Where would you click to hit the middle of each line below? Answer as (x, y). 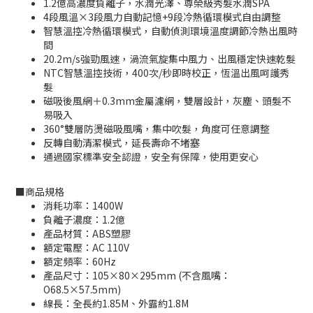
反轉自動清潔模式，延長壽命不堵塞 (122, 143)
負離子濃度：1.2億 (84, 220)
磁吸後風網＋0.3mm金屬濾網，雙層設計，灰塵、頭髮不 (167, 101)
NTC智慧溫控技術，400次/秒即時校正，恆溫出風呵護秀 (166, 73)
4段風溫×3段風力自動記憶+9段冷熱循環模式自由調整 (162, 17)
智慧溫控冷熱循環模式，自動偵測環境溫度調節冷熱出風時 (170, 31)
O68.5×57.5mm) (82, 290)
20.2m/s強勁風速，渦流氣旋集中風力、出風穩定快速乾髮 (169, 59)
